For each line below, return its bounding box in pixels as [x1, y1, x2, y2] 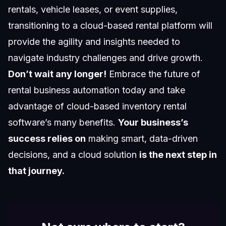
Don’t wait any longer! [8, 69, 106, 80]
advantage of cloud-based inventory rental [8, 101, 187, 112]
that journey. [8, 165, 65, 177]
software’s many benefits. [8, 117, 118, 128]
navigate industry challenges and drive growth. [8, 52, 203, 64]
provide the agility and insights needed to [8, 36, 180, 47]
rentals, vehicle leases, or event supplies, [8, 4, 178, 15]
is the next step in [139, 149, 217, 160]
